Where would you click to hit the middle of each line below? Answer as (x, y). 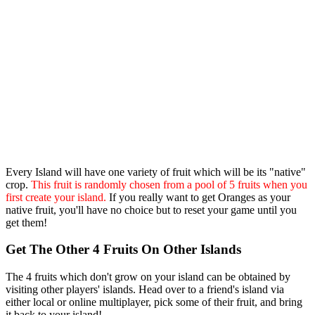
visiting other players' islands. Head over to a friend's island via (145, 290)
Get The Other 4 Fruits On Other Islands (123, 250)
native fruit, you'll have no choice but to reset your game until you (151, 210)
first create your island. (56, 197)
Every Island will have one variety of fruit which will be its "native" (156, 172)
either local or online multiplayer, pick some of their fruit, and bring (154, 302)
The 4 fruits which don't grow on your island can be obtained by (148, 277)
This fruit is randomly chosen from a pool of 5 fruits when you (169, 184)
